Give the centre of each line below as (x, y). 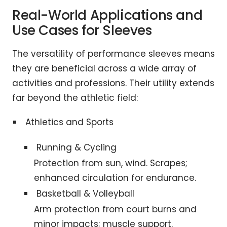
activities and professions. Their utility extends (113, 83)
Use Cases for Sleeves (82, 31)
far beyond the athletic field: (75, 98)
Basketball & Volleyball (85, 194)
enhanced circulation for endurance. (115, 178)
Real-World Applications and (107, 15)
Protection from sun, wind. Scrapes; (110, 163)
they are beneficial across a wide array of (104, 69)
